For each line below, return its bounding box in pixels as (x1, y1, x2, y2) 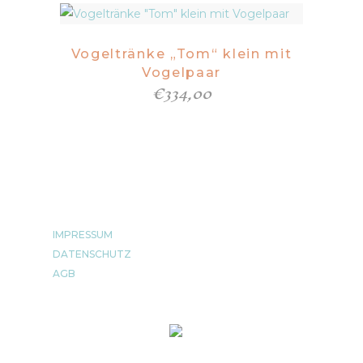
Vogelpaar (141, 65, 222, 80)
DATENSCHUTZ (53, 248, 131, 260)
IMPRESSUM (53, 228, 113, 241)
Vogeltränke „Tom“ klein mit (70, 46, 293, 62)
